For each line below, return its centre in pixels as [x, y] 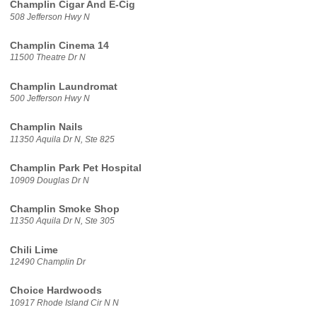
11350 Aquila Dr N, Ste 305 [62, 221]
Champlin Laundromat [63, 86]
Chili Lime [34, 250]
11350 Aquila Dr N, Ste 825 [62, 139]
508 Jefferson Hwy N [50, 17]
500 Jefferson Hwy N [50, 99]
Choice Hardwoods [56, 291]
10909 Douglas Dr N [49, 180]
